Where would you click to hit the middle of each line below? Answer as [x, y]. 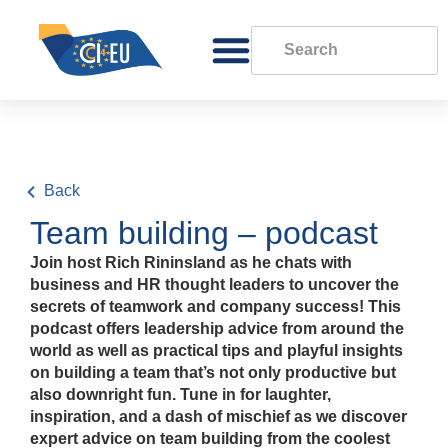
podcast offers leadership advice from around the [217, 328]
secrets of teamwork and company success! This [215, 306]
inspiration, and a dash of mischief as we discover [218, 416]
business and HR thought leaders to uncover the [214, 284]
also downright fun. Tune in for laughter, [180, 394]
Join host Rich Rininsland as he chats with [191, 262]
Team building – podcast [204, 233]
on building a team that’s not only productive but [213, 372]
